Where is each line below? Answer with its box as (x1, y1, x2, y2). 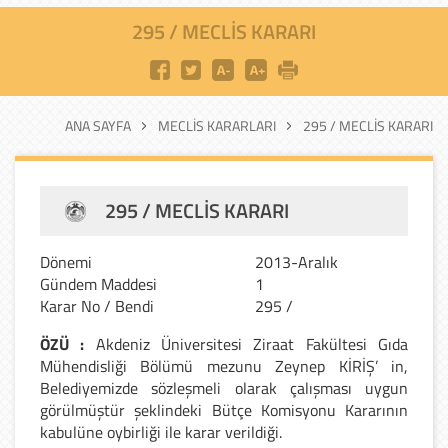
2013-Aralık (255, 249, 338, 274)
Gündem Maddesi (40, 271, 157, 296)
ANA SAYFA (65, 114, 131, 136)
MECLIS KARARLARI (158, 114, 276, 136)
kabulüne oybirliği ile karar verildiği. (40, 419, 282, 444)
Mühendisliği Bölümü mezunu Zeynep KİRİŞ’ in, (40, 353, 408, 378)
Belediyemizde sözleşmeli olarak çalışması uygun (40, 375, 408, 400)
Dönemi (40, 249, 92, 274)
